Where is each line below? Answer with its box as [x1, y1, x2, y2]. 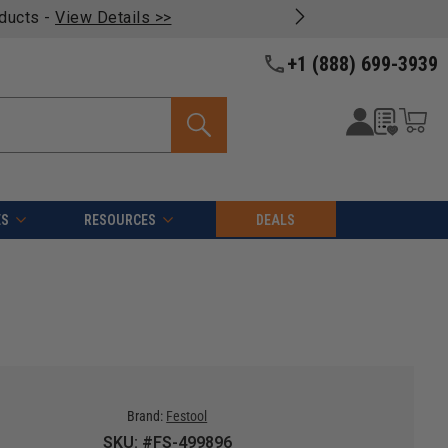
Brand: [127, 408, 164, 425]
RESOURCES [83, 212, 156, 229]
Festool [166, 408, 208, 425]
